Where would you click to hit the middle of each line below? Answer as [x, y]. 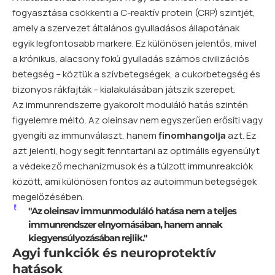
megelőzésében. [48, 197]
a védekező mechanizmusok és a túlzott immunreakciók [133, 166]
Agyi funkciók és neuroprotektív [114, 253]
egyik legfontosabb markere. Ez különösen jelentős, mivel [134, 44]
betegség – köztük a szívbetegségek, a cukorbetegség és [136, 74]
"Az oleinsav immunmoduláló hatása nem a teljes [132, 211]
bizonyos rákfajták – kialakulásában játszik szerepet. [124, 90]
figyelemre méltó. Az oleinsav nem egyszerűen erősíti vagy [137, 120]
